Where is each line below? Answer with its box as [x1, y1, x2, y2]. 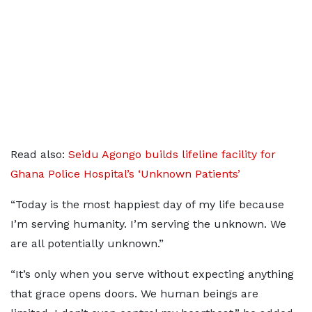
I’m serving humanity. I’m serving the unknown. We [10, 217, 286, 231]
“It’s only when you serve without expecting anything [10, 267, 294, 281]
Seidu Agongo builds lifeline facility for [68, 147, 276, 161]
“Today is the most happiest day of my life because [10, 197, 284, 211]
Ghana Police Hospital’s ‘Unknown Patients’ [10, 166, 240, 180]
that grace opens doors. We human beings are [10, 286, 258, 300]
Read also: [10, 147, 68, 161]
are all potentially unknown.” [10, 236, 164, 250]
